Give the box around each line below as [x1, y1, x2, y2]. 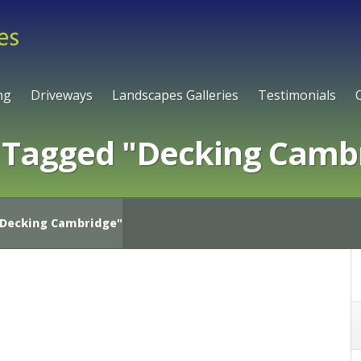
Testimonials [258, 86, 336, 104]
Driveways [31, 86, 93, 104]
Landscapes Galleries [112, 86, 239, 104]
